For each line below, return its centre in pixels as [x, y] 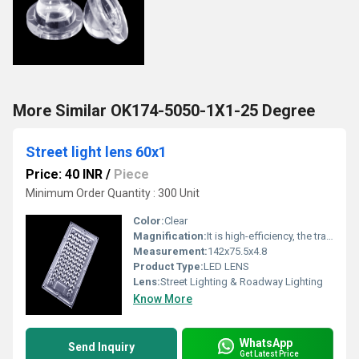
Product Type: [168, 266]
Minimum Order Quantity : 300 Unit [113, 193]
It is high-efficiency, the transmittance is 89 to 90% [266, 236]
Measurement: [170, 251]
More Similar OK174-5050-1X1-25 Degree [164, 111]
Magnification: [170, 236]
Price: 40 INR [64, 174]
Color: [149, 221]
